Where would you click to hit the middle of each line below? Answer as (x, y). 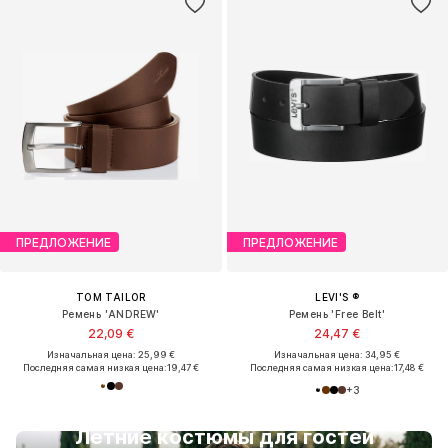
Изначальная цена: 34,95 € (337, 355)
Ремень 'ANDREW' (110, 314)
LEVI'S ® (337, 297)
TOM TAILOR (110, 297)
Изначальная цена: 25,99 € (110, 355)
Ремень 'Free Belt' (337, 314)
